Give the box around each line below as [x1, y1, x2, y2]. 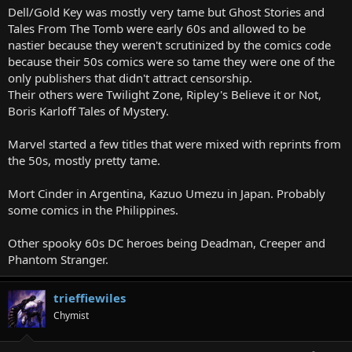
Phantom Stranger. [8, 251, 108, 267]
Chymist [53, 308, 89, 322]
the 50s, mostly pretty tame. [8, 152, 160, 168]
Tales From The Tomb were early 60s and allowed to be [8, 20, 306, 36]
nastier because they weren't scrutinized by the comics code [8, 36, 331, 53]
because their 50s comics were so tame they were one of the [8, 53, 335, 69]
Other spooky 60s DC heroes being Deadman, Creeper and [8, 234, 325, 251]
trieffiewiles [53, 289, 126, 306]
